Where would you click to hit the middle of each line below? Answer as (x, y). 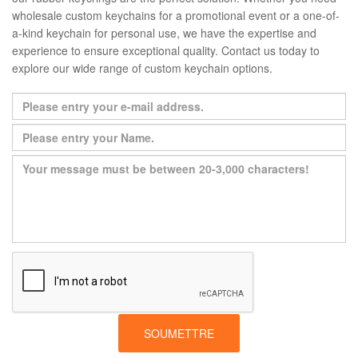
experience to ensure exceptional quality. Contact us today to (166, 51)
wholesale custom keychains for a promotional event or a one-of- (176, 16)
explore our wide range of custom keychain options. (142, 68)
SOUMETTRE (179, 334)
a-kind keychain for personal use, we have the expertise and (164, 33)
